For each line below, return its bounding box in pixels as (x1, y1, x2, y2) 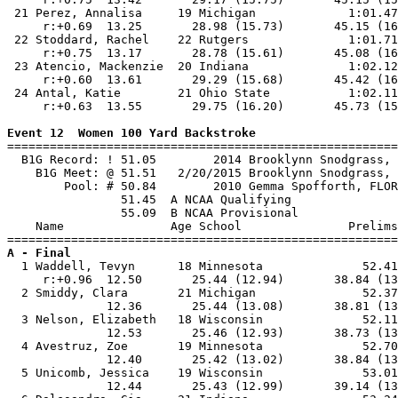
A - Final (7, 246, 71, 259)
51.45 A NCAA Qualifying (7, 193, 291, 206)
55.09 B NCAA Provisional (7, 206, 298, 219)
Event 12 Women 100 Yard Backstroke (7, 126, 256, 139)
